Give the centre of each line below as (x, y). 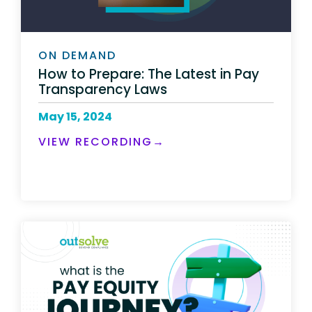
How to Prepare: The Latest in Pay (149, 74)
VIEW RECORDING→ (102, 141)
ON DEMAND (77, 56)
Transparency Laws (103, 89)
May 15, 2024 (75, 116)
